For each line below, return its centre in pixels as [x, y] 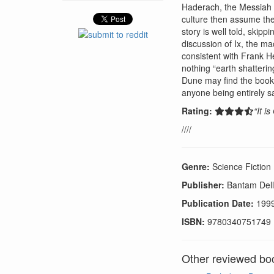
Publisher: [203, 184]
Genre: [196, 166]
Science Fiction [240, 166]
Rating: [197, 110]
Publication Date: [218, 203]
